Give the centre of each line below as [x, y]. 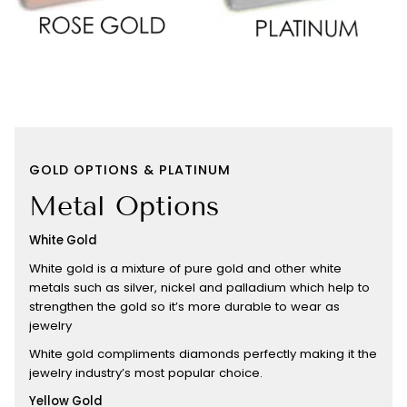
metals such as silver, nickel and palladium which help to [199, 288]
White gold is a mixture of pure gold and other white [185, 269]
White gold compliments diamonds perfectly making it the [203, 354]
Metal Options [124, 206]
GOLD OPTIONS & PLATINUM [130, 170]
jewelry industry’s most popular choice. [149, 373]
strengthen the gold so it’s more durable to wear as [184, 307]
